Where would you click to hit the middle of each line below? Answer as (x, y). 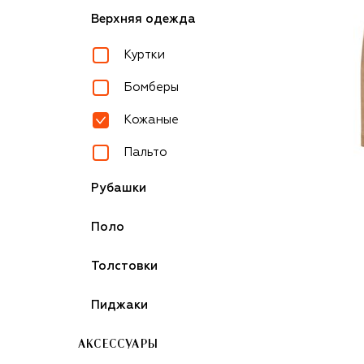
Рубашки (119, 188)
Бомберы (151, 87)
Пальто (145, 152)
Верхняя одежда (143, 19)
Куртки (144, 55)
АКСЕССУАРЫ (118, 344)
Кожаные (151, 120)
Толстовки (124, 266)
